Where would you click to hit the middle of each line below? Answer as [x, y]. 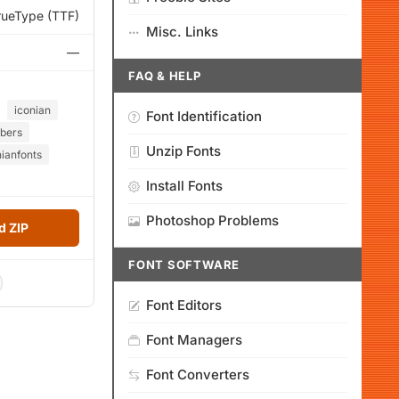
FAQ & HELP [165, 76]
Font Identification [204, 116]
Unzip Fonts [183, 151]
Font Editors [184, 305]
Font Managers [194, 340]
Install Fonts [184, 186]
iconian [33, 110]
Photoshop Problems [212, 220]
